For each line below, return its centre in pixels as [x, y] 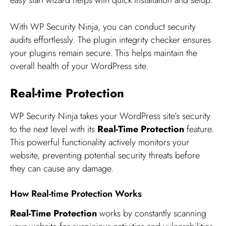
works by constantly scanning [152, 213]
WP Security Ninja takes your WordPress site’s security [110, 116]
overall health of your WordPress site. [79, 66]
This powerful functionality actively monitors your [100, 142]
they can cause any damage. [62, 168]
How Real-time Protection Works [76, 193]
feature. [199, 129]
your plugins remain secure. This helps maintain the [104, 53]
